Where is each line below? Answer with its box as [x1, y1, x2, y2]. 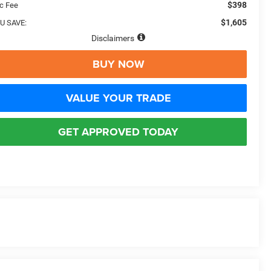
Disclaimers [91, 33, 134, 43]
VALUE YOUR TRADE [65, 90, 171, 106]
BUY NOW [92, 56, 145, 72]
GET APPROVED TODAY [58, 123, 178, 140]
